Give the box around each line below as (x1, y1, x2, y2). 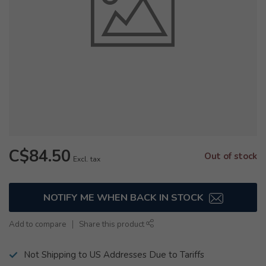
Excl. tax (73, 154, 100, 164)
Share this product (79, 218, 146, 230)
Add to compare (9, 218, 66, 230)
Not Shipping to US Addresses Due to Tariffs (24, 249, 204, 261)
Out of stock (204, 150, 257, 162)
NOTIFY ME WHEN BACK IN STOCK (43, 191, 206, 204)
